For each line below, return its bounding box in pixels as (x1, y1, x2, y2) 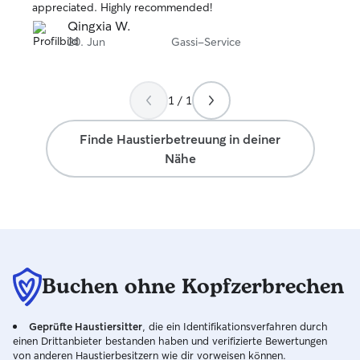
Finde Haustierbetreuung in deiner (80, 131, 280, 147)
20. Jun (67, 35, 105, 49)
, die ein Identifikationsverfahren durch (142, 320, 328, 333)
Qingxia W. (67, 18, 131, 34)
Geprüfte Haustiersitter (29, 320, 142, 333)
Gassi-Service (171, 35, 241, 49)
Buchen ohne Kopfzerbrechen (42, 271, 344, 303)
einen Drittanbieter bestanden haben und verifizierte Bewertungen (13, 334, 327, 347)
